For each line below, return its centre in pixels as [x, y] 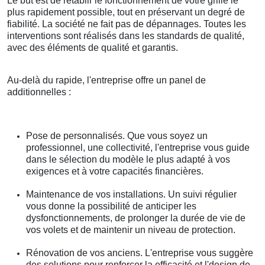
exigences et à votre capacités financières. [115, 172]
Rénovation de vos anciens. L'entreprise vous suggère [140, 253]
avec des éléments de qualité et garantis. [93, 48]
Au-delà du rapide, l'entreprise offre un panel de [106, 80]
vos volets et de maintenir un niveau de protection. [131, 230]
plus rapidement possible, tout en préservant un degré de [126, 12]
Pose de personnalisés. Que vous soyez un [117, 136]
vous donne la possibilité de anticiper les [111, 206]
